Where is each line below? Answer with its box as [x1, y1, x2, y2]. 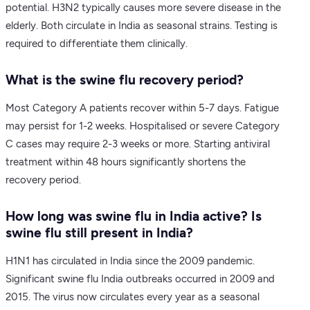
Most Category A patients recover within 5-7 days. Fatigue [6, 101, 279, 114]
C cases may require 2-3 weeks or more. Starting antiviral [6, 137, 270, 150]
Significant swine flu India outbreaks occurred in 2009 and [6, 272, 275, 285]
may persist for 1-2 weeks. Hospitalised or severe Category [6, 119, 280, 132]
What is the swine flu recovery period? [6, 71, 244, 88]
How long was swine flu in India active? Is [6, 208, 262, 224]
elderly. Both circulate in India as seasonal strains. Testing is [6, 19, 277, 32]
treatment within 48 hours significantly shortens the [6, 155, 246, 168]
